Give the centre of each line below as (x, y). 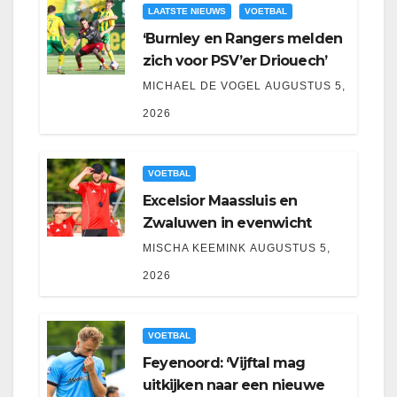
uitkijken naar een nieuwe (234, 385)
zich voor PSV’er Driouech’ (235, 61)
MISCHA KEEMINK (195, 249)
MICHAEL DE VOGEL (202, 86)
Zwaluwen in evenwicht (227, 223)
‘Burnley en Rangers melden (243, 39)
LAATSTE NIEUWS (187, 12)
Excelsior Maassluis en (220, 201)
